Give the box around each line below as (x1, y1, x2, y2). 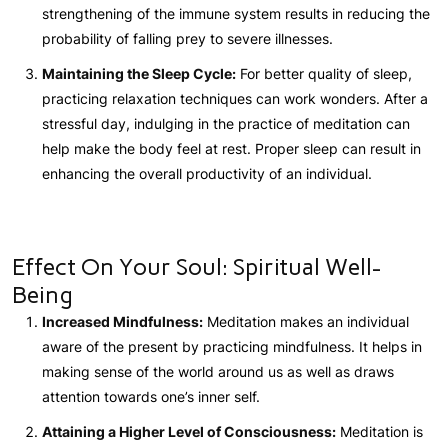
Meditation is (336, 422, 423, 440)
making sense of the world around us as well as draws (42, 362, 394, 380)
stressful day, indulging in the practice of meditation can (42, 114, 410, 132)
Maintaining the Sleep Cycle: (42, 64, 236, 82)
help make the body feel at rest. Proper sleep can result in (42, 139, 421, 157)
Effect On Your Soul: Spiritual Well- (12, 252, 381, 281)
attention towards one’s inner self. (42, 387, 260, 405)
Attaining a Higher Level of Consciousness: (42, 422, 336, 440)
